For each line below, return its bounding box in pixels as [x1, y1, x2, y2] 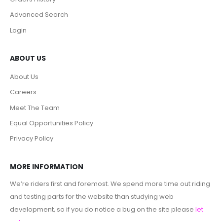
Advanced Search [10, 10, 68, 20]
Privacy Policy [10, 134, 53, 144]
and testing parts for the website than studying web [10, 191, 174, 201]
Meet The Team [10, 103, 60, 112]
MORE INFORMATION [10, 162, 83, 172]
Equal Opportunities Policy [10, 118, 93, 128]
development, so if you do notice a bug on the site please [10, 204, 195, 214]
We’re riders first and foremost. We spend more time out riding [10, 179, 210, 188]
